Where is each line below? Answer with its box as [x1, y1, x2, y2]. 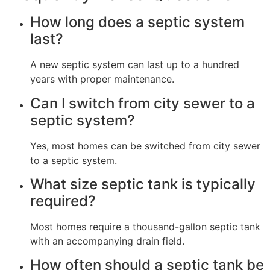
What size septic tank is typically [30, 175, 256, 193]
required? [30, 192, 96, 210]
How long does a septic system [30, 13, 245, 31]
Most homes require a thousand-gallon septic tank [30, 221, 260, 233]
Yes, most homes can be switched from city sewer [30, 139, 260, 152]
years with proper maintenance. [30, 73, 174, 86]
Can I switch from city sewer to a [30, 94, 255, 112]
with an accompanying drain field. [30, 235, 184, 248]
